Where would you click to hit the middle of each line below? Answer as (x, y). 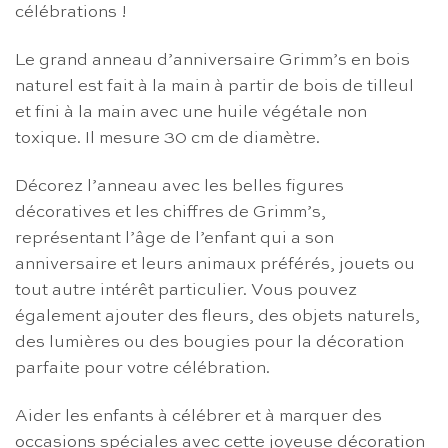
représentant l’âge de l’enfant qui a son (174, 239)
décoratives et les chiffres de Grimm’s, (170, 213)
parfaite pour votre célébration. (142, 369)
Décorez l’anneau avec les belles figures (179, 187)
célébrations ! (70, 13)
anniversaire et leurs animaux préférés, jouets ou (215, 265)
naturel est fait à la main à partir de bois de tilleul (214, 87)
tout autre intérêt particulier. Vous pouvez (186, 291)
